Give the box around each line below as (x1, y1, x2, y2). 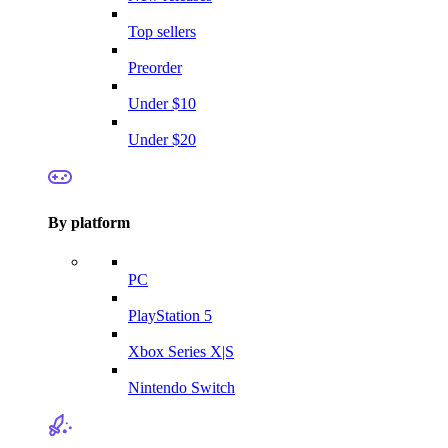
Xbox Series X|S (128, 343, 234, 361)
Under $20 (128, 130, 196, 148)
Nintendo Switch (128, 379, 235, 397)
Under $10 (128, 94, 196, 112)
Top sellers (128, 22, 196, 40)
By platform (48, 213, 130, 231)
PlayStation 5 (128, 307, 212, 325)
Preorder (128, 58, 182, 76)
